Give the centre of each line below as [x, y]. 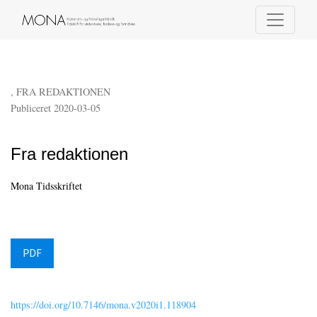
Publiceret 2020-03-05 [56, 108]
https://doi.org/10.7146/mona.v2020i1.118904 [103, 305]
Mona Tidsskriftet [46, 186]
